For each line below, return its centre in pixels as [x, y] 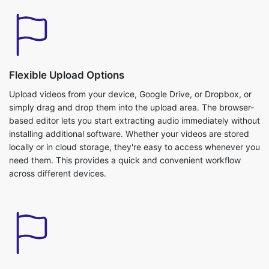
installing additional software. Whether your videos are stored [129, 121]
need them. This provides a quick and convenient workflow [125, 147]
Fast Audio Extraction [61, 261]
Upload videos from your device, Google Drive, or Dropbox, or [130, 81]
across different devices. [58, 161]
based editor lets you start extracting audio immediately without [134, 108]
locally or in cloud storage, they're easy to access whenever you [134, 134]
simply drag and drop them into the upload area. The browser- [131, 95]
